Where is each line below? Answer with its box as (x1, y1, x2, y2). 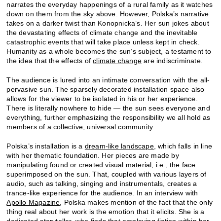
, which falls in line (153, 142, 213, 150)
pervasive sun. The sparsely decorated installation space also (6, 85, 205, 93)
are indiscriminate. (142, 56, 203, 65)
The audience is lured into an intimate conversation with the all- (6, 75, 210, 84)
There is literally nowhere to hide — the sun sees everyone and (6, 104, 210, 112)
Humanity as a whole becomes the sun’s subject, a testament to (6, 47, 212, 55)
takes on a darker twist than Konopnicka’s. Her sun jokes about (6, 19, 209, 27)
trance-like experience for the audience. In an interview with (6, 188, 198, 197)
